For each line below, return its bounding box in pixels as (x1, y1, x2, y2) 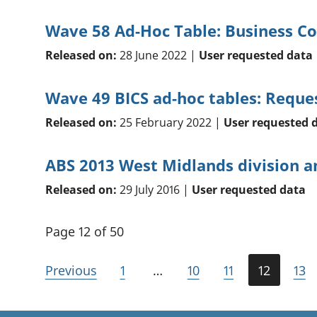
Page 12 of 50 (45, 223, 124, 241)
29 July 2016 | (116, 182, 192, 198)
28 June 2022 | (116, 47, 199, 64)
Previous (45, 262, 97, 279)
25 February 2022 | (116, 115, 224, 131)
